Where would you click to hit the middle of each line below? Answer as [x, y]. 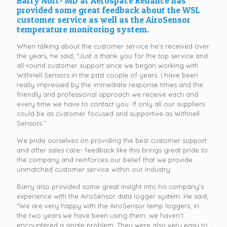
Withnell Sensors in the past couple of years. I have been [107, 75]
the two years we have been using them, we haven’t [100, 215]
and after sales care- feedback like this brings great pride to [112, 150]
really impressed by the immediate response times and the [110, 85]
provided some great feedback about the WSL [108, 10]
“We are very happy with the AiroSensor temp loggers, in [108, 206]
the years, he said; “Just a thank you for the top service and [112, 56]
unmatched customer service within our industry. [94, 169]
